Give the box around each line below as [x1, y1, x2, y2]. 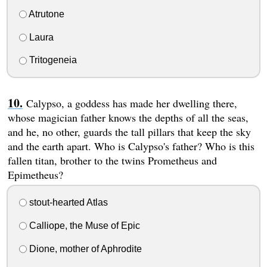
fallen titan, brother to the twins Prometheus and [7, 153, 217, 168]
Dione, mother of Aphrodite [26, 243, 142, 254]
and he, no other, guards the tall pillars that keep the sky [7, 125, 251, 139]
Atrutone [26, 8, 64, 19]
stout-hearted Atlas [26, 197, 108, 208]
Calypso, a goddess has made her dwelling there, [26, 96, 237, 111]
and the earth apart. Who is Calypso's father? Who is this [7, 139, 254, 154]
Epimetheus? [7, 167, 63, 182]
